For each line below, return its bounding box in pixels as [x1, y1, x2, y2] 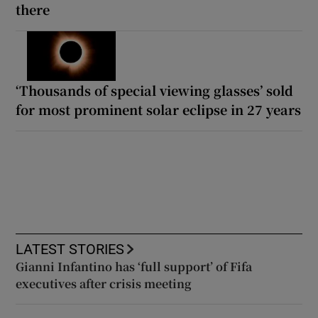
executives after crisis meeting [16, 275, 192, 292]
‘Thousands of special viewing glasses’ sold [16, 81, 294, 100]
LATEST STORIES [16, 242, 125, 257]
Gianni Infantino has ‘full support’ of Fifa [16, 258, 253, 275]
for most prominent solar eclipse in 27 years [16, 100, 302, 119]
